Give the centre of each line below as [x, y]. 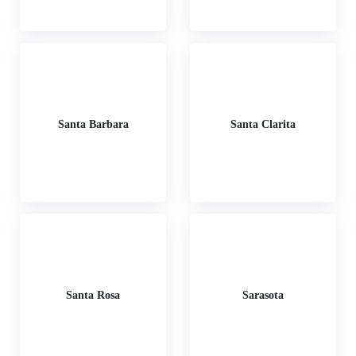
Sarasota [263, 295]
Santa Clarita [263, 124]
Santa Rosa [93, 295]
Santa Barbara [93, 124]
